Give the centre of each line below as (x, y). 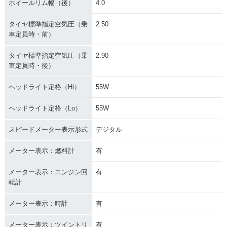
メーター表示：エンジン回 (48, 172)
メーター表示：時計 (38, 203)
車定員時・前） (31, 34)
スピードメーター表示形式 (48, 129)
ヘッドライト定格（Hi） (44, 87)
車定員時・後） (31, 65)
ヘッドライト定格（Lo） (45, 108)
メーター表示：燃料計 (41, 150)
